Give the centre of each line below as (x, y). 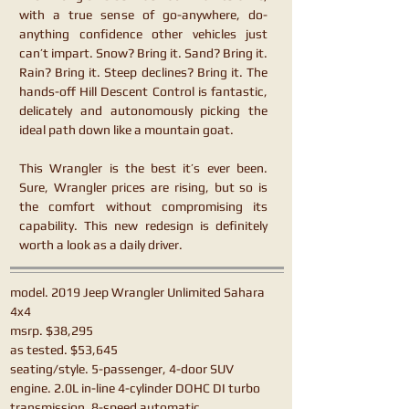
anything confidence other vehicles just (143, 34)
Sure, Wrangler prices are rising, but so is (143, 187)
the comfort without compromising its (143, 206)
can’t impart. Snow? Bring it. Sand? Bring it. (143, 53)
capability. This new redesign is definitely (143, 225)
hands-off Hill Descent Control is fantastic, (143, 91)
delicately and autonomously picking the (143, 110)
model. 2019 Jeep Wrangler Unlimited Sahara (137, 292)
